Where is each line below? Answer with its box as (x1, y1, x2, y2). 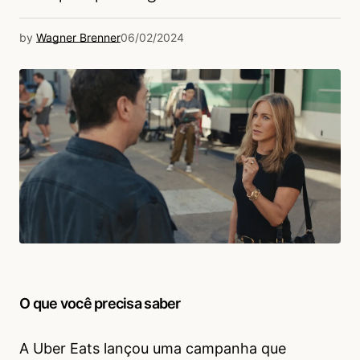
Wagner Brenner (36, 31, 121, 44)
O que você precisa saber (19, 295, 181, 313)
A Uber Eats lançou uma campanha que (19, 340, 286, 358)
